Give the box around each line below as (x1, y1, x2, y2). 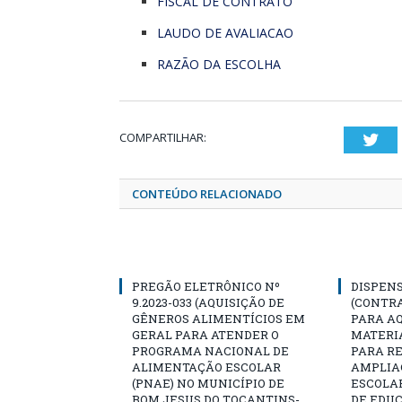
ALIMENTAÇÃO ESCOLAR (132, 358, 281, 375)
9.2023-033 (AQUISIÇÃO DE (132, 293, 284, 310)
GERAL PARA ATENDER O (132, 326, 279, 343)
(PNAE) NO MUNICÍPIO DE (132, 374, 284, 391)
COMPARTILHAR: (119, 128, 206, 145)
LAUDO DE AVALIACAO (157, 23, 293, 41)
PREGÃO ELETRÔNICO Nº (132, 277, 280, 294)
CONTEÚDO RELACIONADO (132, 185, 282, 202)
